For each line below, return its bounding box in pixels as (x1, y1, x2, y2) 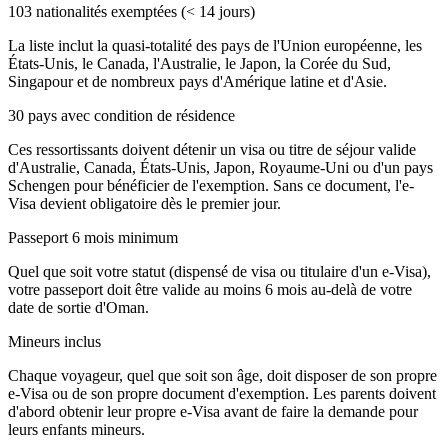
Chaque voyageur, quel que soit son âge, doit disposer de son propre (8, 366, 437, 384)
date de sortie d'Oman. (8, 298, 149, 316)
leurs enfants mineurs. (8, 420, 145, 438)
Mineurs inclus (8, 332, 101, 350)
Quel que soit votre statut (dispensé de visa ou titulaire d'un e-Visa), (8, 262, 431, 280)
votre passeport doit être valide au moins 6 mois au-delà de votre (8, 280, 412, 298)
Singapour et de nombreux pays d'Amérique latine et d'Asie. (8, 72, 387, 90)
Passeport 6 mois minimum (8, 228, 178, 246)
